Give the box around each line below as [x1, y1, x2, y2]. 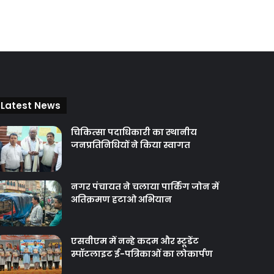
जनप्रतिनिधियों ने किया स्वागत [70, 139, 190, 151]
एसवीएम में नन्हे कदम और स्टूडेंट [70, 235, 199, 247]
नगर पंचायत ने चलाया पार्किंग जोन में [70, 180, 219, 193]
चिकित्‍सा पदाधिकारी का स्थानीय [70, 126, 197, 138]
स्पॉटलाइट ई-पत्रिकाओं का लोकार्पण [70, 248, 213, 260]
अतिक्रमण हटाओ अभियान [70, 193, 172, 206]
